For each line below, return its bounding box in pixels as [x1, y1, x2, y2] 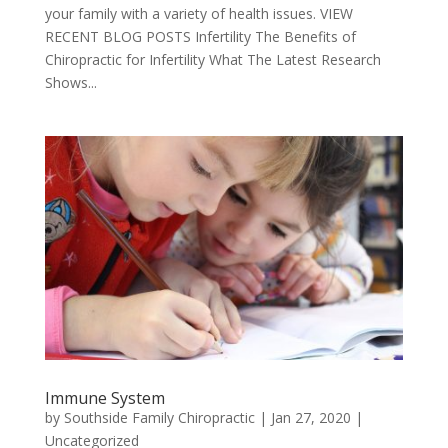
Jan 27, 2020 [270, 407, 351, 427]
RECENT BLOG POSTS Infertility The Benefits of [44, 26, 356, 46]
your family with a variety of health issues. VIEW [44, 3, 353, 23]
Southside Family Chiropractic [63, 407, 255, 427]
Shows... [44, 72, 97, 92]
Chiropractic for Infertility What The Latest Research [44, 49, 381, 69]
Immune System [44, 386, 165, 409]
